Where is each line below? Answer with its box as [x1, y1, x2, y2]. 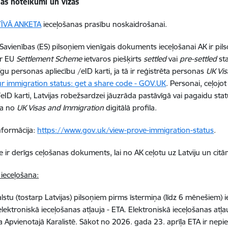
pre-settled [180, 54, 217, 64]
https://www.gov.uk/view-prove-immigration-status [37, 125, 214, 135]
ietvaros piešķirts [82, 54, 144, 64]
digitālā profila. [104, 103, 157, 112]
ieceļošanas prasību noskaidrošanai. [41, 19, 167, 29]
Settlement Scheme [16, 54, 82, 64]
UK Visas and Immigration [17, 103, 104, 112]
